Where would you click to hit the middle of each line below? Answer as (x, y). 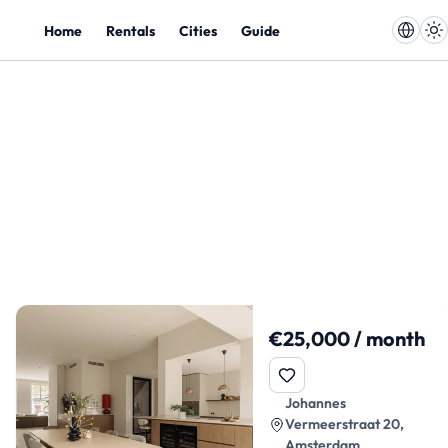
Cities (198, 30)
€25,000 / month (347, 338)
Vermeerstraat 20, (345, 424)
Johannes (316, 403)
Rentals (130, 30)
